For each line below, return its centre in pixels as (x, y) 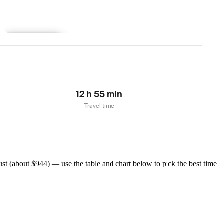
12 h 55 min (99, 94)
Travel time (99, 105)
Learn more (33, 42)
